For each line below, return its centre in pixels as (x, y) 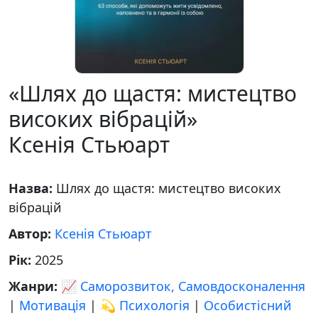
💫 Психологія (145, 305)
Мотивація (53, 305)
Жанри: (35, 286)
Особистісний (248, 305)
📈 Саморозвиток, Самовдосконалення (183, 286)
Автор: (32, 234)
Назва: (32, 188)
